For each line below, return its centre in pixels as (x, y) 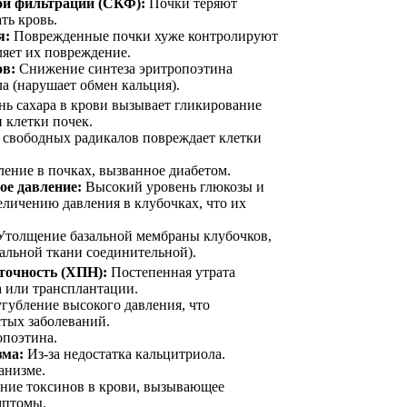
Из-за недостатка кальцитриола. (124, 353)
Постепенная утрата (171, 272)
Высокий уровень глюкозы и (173, 186)
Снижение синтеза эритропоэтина (124, 68)
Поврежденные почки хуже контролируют (144, 35)
